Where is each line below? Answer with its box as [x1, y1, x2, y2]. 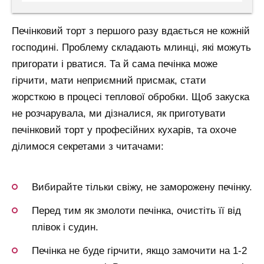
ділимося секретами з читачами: [12, 141, 164, 153]
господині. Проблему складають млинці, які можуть [12, 42, 251, 54]
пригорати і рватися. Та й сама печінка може [12, 58, 217, 70]
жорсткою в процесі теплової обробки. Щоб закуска [12, 91, 249, 103]
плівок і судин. [32, 221, 98, 233]
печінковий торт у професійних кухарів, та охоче [12, 124, 236, 136]
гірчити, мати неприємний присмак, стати [12, 75, 206, 87]
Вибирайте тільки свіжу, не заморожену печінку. [32, 181, 252, 193]
